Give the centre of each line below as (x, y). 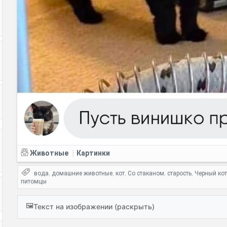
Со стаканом (146, 173)
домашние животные (82, 173)
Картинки (93, 153)
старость (179, 173)
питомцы (34, 181)
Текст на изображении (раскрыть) (94, 207)
